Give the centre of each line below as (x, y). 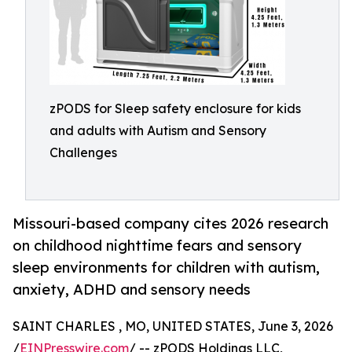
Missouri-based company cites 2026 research (170, 224)
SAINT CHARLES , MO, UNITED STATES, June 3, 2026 (173, 326)
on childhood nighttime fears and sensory (157, 246)
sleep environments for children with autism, (166, 268)
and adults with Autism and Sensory (158, 130)
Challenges (83, 152)
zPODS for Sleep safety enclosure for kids (175, 108)
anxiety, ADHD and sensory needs (132, 290)
